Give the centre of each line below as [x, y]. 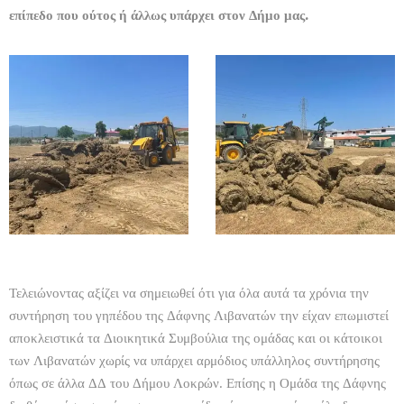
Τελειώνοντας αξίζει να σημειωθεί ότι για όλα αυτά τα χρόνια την [189, 292]
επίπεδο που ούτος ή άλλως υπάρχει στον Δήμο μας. [161, 14]
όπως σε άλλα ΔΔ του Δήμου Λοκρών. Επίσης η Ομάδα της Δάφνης [197, 382]
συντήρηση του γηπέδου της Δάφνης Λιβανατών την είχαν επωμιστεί [199, 315]
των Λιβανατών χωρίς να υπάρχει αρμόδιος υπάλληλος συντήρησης [194, 360]
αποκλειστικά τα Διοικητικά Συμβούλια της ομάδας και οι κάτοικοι [196, 337]
